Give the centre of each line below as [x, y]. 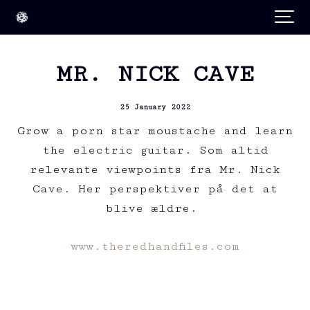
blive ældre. [155, 209]
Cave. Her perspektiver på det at [155, 189]
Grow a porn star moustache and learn [155, 131]
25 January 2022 [155, 107]
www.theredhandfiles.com [155, 247]
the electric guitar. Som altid [155, 151]
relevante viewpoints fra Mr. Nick [155, 170]
